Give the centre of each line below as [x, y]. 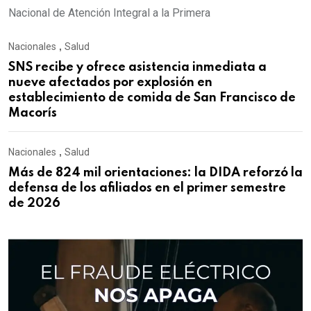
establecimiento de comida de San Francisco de [152, 98]
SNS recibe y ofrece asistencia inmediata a [137, 68]
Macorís [33, 114]
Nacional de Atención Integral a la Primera [109, 13]
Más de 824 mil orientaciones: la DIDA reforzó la [155, 173]
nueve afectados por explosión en [110, 83]
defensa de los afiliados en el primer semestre [147, 188]
